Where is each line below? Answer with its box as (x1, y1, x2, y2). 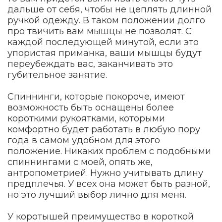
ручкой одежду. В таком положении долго (7, 14, 205, 26)
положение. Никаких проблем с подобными (7, 145, 211, 157)
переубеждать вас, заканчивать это (7, 58, 173, 69)
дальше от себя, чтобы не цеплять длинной (7, 3, 212, 15)
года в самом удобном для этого (7, 134, 160, 146)
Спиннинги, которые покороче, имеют (7, 91, 185, 102)
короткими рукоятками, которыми (7, 112, 165, 124)
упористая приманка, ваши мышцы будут (7, 47, 202, 58)
